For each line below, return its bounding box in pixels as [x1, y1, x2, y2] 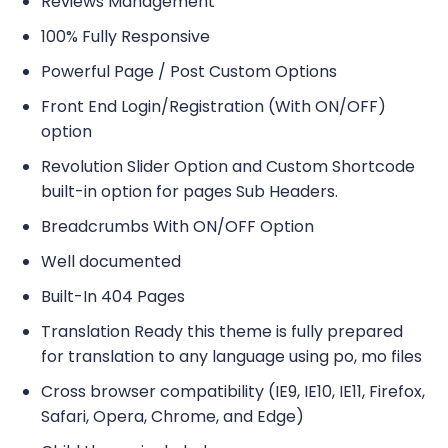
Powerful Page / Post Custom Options [41, 60, 337, 84]
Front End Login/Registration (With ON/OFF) [41, 95, 386, 119]
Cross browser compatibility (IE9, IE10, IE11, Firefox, [41, 380, 425, 404]
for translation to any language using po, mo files [41, 345, 422, 369]
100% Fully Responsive [41, 25, 210, 49]
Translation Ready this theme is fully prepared [41, 320, 403, 344]
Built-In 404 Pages [41, 285, 185, 309]
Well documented [41, 250, 181, 274]
